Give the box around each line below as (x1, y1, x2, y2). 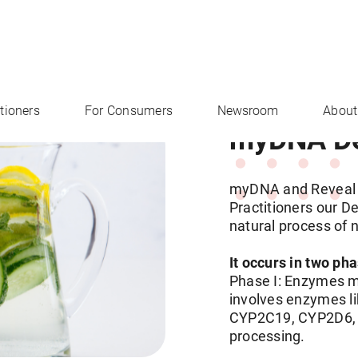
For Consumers (84, 103, 173, 118)
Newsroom (217, 103, 279, 118)
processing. (229, 325, 305, 345)
